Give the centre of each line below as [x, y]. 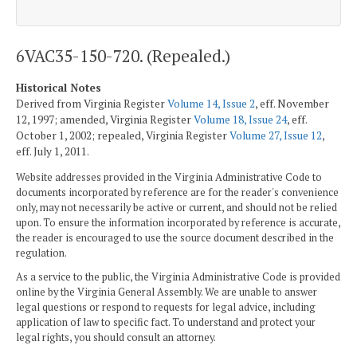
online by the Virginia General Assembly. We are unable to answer [167, 292]
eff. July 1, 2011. [53, 151]
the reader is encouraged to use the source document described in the [175, 238]
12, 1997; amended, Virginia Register [105, 119]
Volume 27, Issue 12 [276, 135]
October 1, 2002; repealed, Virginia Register [123, 135]
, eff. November [292, 103]
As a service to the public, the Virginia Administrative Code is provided [178, 277]
